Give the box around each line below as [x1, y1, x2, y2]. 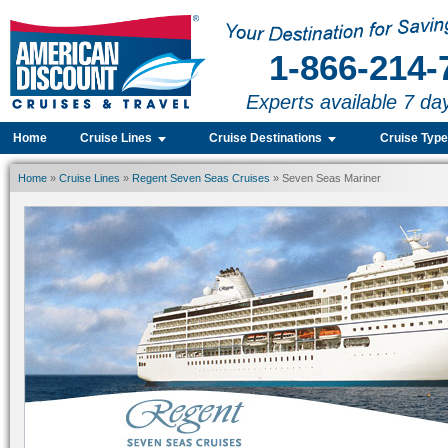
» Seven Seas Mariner [270, 172, 381, 184]
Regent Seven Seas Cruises [132, 172, 270, 184]
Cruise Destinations [209, 131, 323, 145]
